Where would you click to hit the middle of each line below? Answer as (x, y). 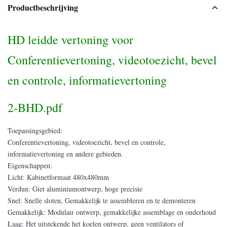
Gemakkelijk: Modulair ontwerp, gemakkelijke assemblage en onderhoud (112, 212)
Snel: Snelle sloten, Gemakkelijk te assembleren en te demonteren (102, 200)
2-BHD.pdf (35, 107)
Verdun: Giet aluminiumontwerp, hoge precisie (75, 189)
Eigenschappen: (30, 165)
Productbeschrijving (43, 7)
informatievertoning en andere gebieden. (65, 154)
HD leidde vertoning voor (70, 40)
